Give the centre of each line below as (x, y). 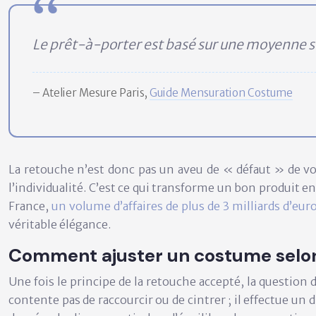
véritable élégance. (60, 224)
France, (30, 206)
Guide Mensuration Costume (221, 93)
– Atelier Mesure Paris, (91, 93)
